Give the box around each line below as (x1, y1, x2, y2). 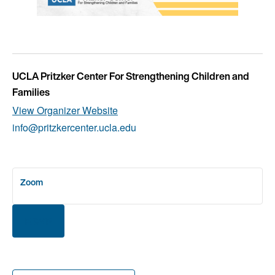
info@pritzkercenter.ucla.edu (12, 120, 136, 134)
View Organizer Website (12, 103, 118, 117)
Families (12, 84, 50, 99)
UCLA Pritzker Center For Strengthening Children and (12, 68, 249, 83)
